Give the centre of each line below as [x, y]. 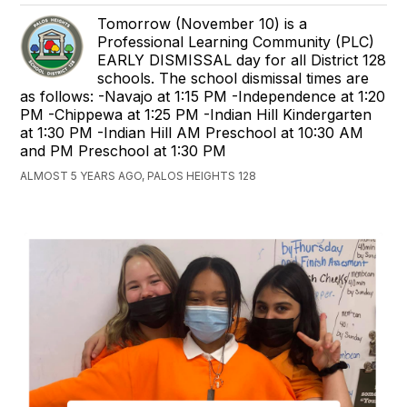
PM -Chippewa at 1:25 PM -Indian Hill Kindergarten [196, 115]
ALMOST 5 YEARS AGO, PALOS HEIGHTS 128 [139, 176]
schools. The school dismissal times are [233, 79]
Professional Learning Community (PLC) [236, 42]
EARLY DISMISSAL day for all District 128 [242, 60]
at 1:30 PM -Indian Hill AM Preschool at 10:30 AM [192, 133]
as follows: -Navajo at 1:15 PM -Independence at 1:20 [203, 97]
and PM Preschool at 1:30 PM [124, 151]
